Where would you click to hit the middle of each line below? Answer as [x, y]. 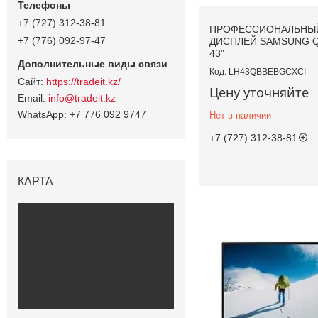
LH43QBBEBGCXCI [267, 72]
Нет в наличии [240, 116]
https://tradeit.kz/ [83, 81]
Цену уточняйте [259, 93]
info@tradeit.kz [82, 98]
